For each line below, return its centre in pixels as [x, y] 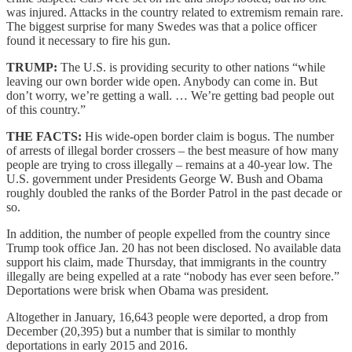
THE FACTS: [44, 136]
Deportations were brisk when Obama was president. [137, 290]
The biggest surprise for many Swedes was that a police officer [161, 26]
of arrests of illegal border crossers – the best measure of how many [172, 150]
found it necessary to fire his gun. [88, 40]
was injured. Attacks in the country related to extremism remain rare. [175, 12]
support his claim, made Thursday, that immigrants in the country [167, 262]
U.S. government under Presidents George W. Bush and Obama [165, 178]
